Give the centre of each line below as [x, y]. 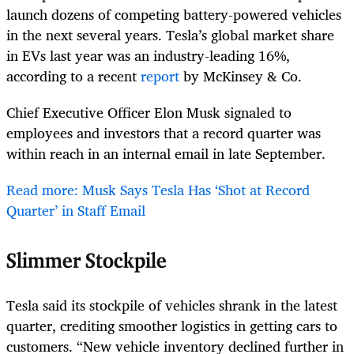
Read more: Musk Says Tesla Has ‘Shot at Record [158, 189]
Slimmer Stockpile [87, 262]
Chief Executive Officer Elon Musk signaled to [149, 112]
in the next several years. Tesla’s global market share [170, 34]
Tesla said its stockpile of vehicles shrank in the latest [172, 305]
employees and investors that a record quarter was [164, 132]
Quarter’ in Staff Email [76, 210]
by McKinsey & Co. [241, 75]
